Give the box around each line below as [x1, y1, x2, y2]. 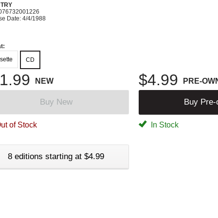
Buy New [39, 97, 73, 107]
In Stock [149, 120, 179, 129]
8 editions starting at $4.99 [8, 151, 104, 161]
